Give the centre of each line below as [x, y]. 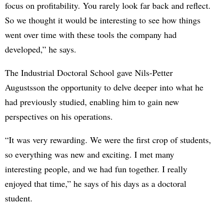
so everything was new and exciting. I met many [90, 154]
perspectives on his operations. [59, 116]
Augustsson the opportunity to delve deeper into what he [104, 87]
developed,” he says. [41, 49]
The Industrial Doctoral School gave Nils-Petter [89, 73]
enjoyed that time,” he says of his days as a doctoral [96, 183]
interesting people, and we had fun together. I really [96, 169]
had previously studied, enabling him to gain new [92, 102]
